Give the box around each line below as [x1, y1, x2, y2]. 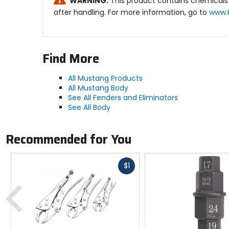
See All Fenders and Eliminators [67, 92, 178, 103]
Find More [42, 49, 99, 68]
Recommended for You [5, 130, 131, 150]
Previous [23, 176, 53, 187]
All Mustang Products [67, 73, 143, 83]
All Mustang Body [67, 82, 128, 93]
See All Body [67, 102, 110, 112]
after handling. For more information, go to [53, 7, 209, 17]
